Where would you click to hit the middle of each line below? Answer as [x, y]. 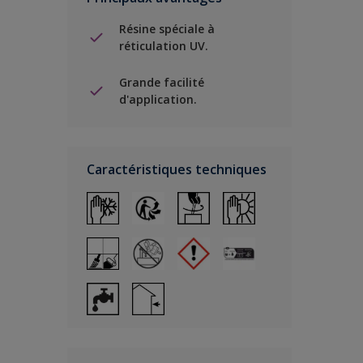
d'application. [158, 99]
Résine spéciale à [167, 29]
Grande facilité [162, 82]
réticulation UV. [164, 46]
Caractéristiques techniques [177, 169]
